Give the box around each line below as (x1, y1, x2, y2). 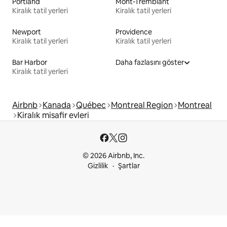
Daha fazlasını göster (116, 58, 184, 67)
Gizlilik (87, 161, 108, 171)
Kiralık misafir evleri (17, 110, 89, 121)
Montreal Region (111, 100, 173, 111)
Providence (116, 27, 152, 37)
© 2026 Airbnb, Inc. (83, 151, 144, 161)
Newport (12, 27, 41, 37)
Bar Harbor (12, 58, 47, 67)
